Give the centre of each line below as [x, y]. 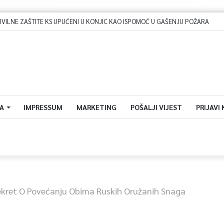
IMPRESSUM [43, 107]
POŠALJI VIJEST [156, 107]
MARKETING [96, 107]
